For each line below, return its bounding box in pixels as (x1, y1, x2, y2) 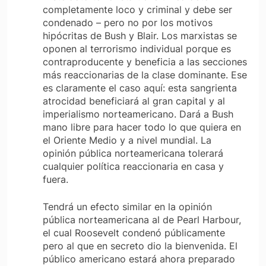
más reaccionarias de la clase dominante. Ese (43, 69, 247, 81)
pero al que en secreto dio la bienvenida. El (43, 240, 237, 252)
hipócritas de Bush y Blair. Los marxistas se (43, 30, 237, 42)
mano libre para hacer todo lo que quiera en (43, 121, 241, 134)
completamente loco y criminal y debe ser (43, 4, 232, 16)
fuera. (43, 173, 68, 186)
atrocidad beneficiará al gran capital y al (43, 95, 225, 107)
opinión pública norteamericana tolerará (43, 147, 223, 160)
